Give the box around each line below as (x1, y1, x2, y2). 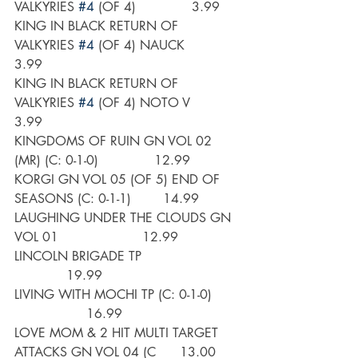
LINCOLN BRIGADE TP (14, 248, 241, 265)
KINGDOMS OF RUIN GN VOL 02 (14, 133, 216, 150)
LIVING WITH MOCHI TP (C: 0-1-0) (14, 286, 240, 304)
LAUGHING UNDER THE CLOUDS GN (14, 209, 235, 227)
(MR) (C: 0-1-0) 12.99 (14, 152, 190, 169)
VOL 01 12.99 (14, 229, 178, 246)
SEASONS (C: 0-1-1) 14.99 (14, 190, 199, 208)
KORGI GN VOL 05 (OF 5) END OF (14, 171, 224, 189)
